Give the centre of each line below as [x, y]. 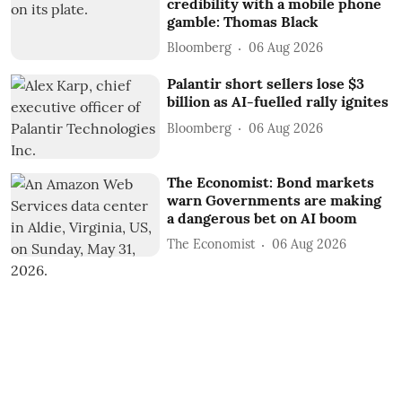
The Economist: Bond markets [271, 182]
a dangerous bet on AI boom [262, 218]
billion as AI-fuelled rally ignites [278, 102]
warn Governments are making [275, 200]
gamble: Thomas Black [243, 21]
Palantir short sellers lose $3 [266, 84]
